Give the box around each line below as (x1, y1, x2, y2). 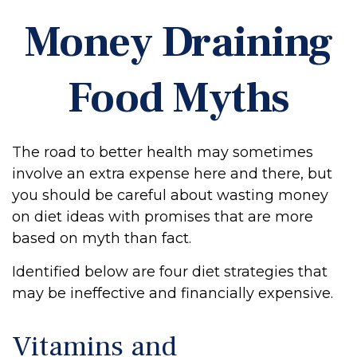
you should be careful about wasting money (12, 186, 328, 204)
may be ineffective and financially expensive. (12, 284, 333, 302)
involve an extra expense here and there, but (12, 165, 332, 182)
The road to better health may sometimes (12, 143, 313, 161)
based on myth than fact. (12, 229, 191, 247)
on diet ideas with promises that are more (12, 208, 313, 226)
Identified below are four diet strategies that (12, 263, 328, 280)
